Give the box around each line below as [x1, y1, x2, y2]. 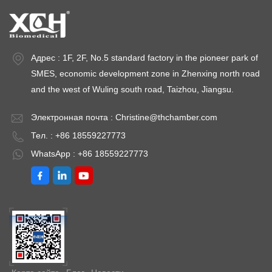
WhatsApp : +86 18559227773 [31, 148, 148, 158]
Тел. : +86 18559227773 [31, 130, 126, 140]
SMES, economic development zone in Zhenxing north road [31, 68, 260, 78]
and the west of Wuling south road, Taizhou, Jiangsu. [31, 84, 234, 94]
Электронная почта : [31, 112, 115, 122]
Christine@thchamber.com [115, 112, 217, 122]
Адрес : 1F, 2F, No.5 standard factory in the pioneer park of [31, 52, 258, 63]
